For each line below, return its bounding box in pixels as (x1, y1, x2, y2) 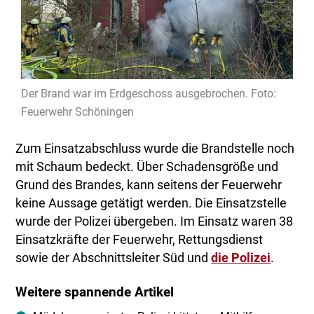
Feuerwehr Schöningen (21, 105, 135, 119)
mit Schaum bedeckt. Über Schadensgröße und (15, 160, 279, 175)
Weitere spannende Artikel (15, 285, 175, 301)
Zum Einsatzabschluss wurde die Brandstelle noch (15, 142, 295, 156)
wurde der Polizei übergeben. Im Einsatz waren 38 (15, 214, 294, 229)
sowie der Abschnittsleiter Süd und (15, 251, 212, 266)
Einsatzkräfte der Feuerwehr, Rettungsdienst (15, 233, 264, 247)
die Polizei (211, 251, 271, 266)
